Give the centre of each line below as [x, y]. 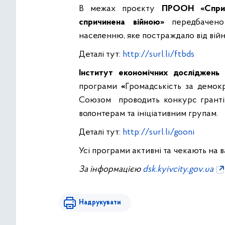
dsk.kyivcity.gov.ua [178, 170]
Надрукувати [100, 203]
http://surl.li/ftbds [158, 55]
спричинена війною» [122, 23]
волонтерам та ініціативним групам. [148, 114]
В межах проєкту [120, 9]
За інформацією [111, 170]
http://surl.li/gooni [158, 133]
